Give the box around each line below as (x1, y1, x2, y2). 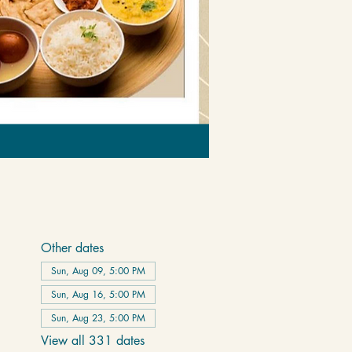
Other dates (40, 240, 104, 256)
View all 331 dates (40, 332, 145, 349)
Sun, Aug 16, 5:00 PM (50, 288, 145, 301)
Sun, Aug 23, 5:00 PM (50, 311, 145, 324)
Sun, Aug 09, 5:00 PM (50, 264, 145, 277)
